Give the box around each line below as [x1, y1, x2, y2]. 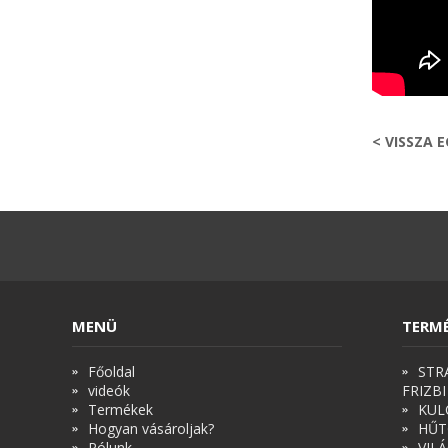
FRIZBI [402, 381, 446, 401]
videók [88, 381, 130, 401]
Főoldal [88, 362, 135, 382]
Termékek [88, 400, 153, 420]
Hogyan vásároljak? [88, 419, 214, 439]
